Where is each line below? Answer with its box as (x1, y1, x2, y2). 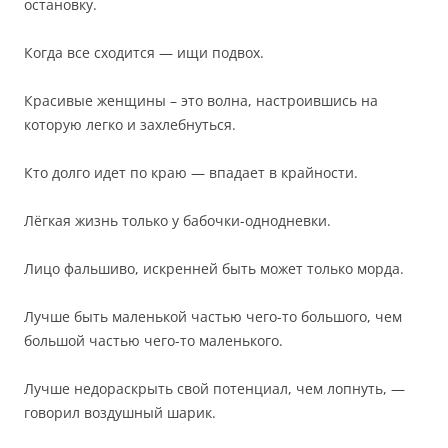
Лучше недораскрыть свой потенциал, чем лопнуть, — (24, 379, 405, 398)
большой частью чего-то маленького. (24, 331, 283, 350)
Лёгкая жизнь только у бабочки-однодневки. (24, 211, 331, 230)
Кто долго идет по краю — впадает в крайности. (24, 163, 358, 182)
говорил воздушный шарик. (24, 403, 216, 422)
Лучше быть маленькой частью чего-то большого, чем (24, 307, 402, 326)
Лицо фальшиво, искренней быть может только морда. (24, 259, 404, 278)
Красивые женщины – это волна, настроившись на (24, 91, 378, 110)
